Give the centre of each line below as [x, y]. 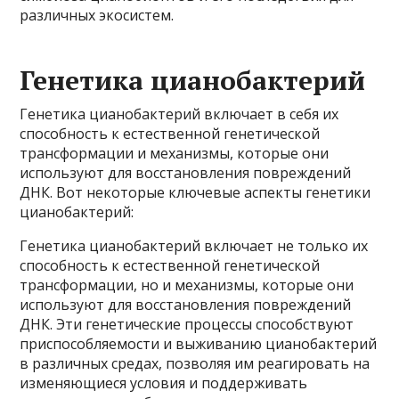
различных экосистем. [97, 15]
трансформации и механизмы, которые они [175, 153]
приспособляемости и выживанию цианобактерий [199, 344]
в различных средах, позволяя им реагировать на [195, 363]
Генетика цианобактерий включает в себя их [179, 114]
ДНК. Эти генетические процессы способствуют [187, 324]
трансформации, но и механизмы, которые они [187, 285]
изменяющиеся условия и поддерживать [164, 383]
